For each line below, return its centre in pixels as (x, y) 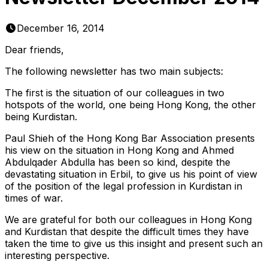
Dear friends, (34, 49)
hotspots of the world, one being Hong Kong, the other (130, 104)
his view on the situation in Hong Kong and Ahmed (119, 150)
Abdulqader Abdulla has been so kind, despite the (118, 162)
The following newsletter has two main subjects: (114, 71)
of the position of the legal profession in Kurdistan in (124, 186)
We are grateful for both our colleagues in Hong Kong (128, 219)
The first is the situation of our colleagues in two (115, 92)
